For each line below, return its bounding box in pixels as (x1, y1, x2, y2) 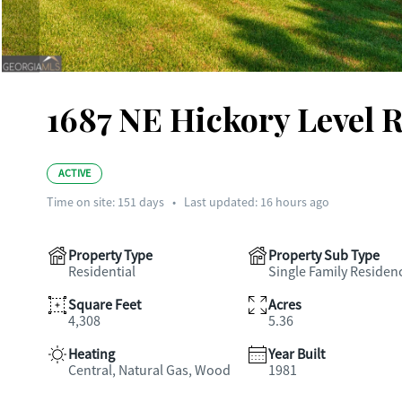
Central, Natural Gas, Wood (68, 362, 231, 380)
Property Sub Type (267, 247, 380, 265)
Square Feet (68, 296, 141, 314)
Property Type (68, 247, 153, 265)
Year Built (267, 345, 325, 363)
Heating (68, 345, 115, 363)
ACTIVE (58, 166, 92, 180)
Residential (68, 263, 135, 281)
